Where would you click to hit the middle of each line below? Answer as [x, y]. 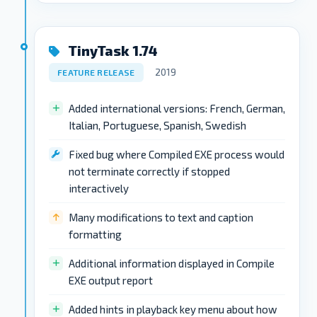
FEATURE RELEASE [96, 72]
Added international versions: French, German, [177, 108]
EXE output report [111, 280]
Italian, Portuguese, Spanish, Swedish [157, 125]
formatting [95, 234]
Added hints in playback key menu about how [173, 309]
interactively [99, 188]
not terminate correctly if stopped [149, 171]
